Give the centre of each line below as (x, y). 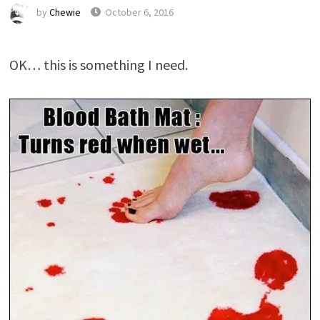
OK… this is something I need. (98, 65)
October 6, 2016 (139, 12)
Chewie (65, 12)
